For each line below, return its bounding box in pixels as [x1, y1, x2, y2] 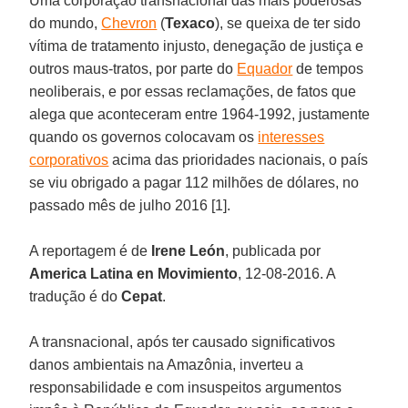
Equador [237, 60, 293, 76]
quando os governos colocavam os [29, 128, 259, 145]
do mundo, [29, 15, 102, 31]
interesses [258, 128, 325, 145]
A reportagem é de [29, 242, 152, 259]
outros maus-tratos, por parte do [29, 60, 238, 76]
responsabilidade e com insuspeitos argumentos [29, 379, 342, 395]
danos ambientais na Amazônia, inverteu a [29, 356, 304, 372]
